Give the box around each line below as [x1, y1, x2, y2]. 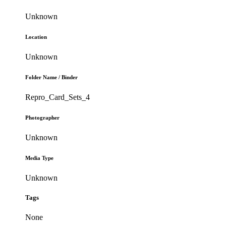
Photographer [25, 115, 60, 121]
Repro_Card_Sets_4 [25, 93, 90, 102]
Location [25, 34, 47, 40]
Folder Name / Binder [25, 74, 78, 81]
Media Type [25, 155, 54, 161]
